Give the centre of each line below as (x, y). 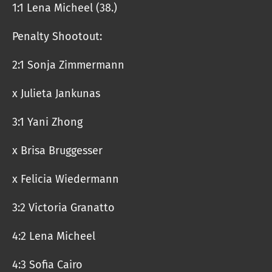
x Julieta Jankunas (56, 93)
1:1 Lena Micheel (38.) (65, 8)
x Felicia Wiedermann (66, 179)
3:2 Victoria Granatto (63, 208)
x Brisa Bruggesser (57, 151)
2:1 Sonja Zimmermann (68, 65)
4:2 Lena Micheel (55, 236)
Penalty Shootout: (59, 36)
